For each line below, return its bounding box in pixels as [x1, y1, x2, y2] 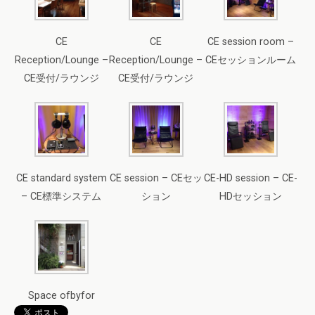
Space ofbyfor [27, 289, 95, 302]
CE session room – [207, 36, 295, 49]
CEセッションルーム [205, 54, 297, 67]
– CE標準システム [21, 190, 102, 202]
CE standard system [15, 172, 107, 184]
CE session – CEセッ [109, 172, 202, 184]
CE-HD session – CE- [204, 172, 298, 184]
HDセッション [219, 190, 283, 202]
